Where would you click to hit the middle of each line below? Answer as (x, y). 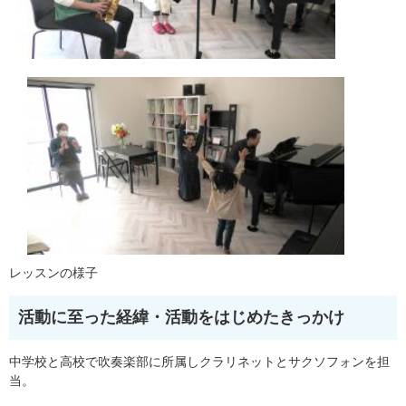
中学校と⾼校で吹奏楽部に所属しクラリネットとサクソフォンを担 (199, 362)
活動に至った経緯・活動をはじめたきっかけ (181, 318)
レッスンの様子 (53, 273)
